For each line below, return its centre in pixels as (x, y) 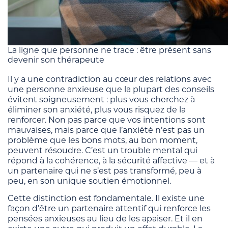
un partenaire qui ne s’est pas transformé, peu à (105, 170)
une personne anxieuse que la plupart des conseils (111, 89)
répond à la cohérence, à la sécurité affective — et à (111, 160)
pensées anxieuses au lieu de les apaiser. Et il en (105, 218)
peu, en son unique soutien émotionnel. (89, 181)
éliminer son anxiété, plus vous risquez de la (97, 109)
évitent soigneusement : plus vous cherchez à (101, 99)
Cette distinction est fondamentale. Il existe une (106, 198)
